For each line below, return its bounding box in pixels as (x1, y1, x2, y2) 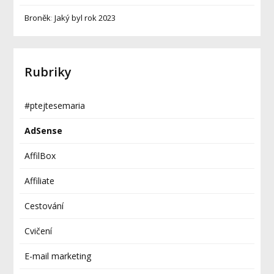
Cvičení (24, 225, 53, 237)
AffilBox (24, 150, 56, 161)
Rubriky (24, 64, 72, 80)
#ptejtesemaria (24, 100, 86, 111)
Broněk (24, 12, 51, 23)
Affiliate (24, 175, 55, 187)
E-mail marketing (24, 250, 92, 262)
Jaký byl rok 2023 (54, 12, 116, 23)
